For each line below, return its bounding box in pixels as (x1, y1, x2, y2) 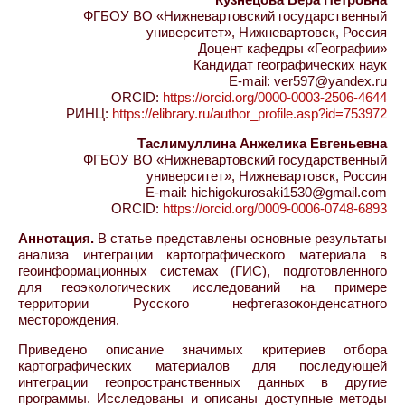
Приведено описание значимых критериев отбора (18, 341, 387, 357)
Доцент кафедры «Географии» (198, 40, 387, 56)
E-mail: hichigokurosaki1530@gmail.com (146, 184, 387, 200)
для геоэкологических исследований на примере (18, 278, 387, 295)
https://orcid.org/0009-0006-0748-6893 (163, 200, 387, 216)
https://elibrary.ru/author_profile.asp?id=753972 (112, 105, 387, 121)
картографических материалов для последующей (18, 357, 387, 373)
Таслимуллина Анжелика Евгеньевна (137, 135, 387, 151)
